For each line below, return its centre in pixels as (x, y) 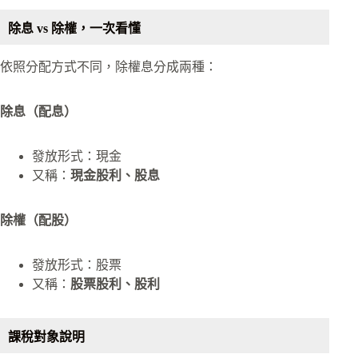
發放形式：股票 (77, 265)
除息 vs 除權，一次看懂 (74, 28)
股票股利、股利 (115, 284)
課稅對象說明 (46, 337)
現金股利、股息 (115, 176)
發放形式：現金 (77, 157)
